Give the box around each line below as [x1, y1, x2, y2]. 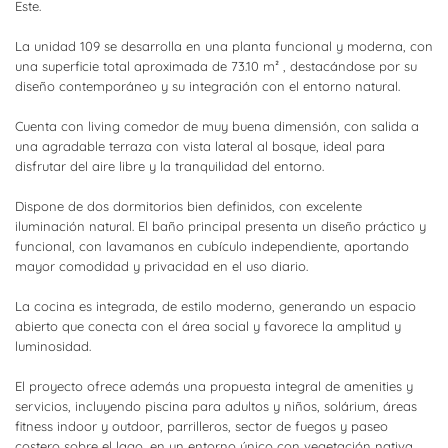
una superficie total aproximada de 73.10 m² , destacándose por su [15, 58, 417, 74]
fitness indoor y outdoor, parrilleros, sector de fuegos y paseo [15, 418, 388, 434]
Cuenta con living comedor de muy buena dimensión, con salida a [15, 118, 419, 134]
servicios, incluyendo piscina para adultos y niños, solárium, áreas [15, 398, 417, 414]
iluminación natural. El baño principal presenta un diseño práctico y [15, 218, 426, 234]
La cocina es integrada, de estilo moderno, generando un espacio [15, 298, 416, 314]
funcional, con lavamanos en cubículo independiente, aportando [15, 238, 409, 254]
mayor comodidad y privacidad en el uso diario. [15, 258, 308, 274]
